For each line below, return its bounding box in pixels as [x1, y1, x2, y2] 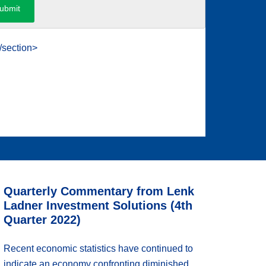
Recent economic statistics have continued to [4, 243, 193, 254]
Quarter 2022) [4, 213, 81, 226]
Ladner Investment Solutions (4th [4, 199, 192, 212]
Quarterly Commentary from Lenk [4, 185, 194, 198]
